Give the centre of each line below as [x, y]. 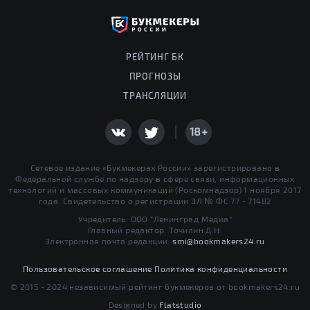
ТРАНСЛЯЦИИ [155, 96]
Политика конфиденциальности [221, 269]
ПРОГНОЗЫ [155, 76]
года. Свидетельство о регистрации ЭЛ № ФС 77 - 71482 [155, 201]
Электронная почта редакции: [109, 241]
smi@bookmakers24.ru [219, 241]
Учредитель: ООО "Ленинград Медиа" [155, 219]
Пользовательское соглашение [87, 269]
